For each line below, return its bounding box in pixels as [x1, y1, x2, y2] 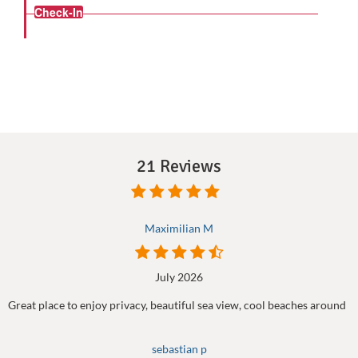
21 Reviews [137, 155, 221, 177]
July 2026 [155, 270, 203, 284]
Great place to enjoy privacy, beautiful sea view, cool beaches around [8, 298, 346, 312]
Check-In [34, 3, 83, 20]
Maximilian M [145, 221, 213, 236]
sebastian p [151, 342, 207, 356]
